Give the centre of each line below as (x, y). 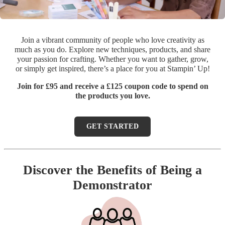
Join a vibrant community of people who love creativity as (113, 40)
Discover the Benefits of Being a (113, 170)
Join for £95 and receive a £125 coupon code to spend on (113, 86)
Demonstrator (113, 185)
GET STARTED (113, 126)
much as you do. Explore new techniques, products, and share (113, 49)
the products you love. (113, 96)
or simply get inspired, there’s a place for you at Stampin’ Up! (113, 69)
